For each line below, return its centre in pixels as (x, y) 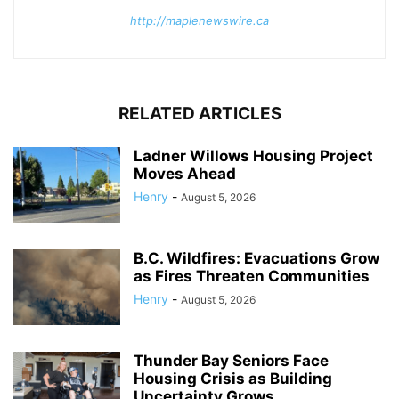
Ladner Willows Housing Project (253, 155)
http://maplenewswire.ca (199, 20)
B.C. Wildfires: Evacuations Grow (256, 258)
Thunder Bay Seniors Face (231, 360)
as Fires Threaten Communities (252, 276)
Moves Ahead (185, 173)
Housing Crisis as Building (233, 378)
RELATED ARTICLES (199, 113)
